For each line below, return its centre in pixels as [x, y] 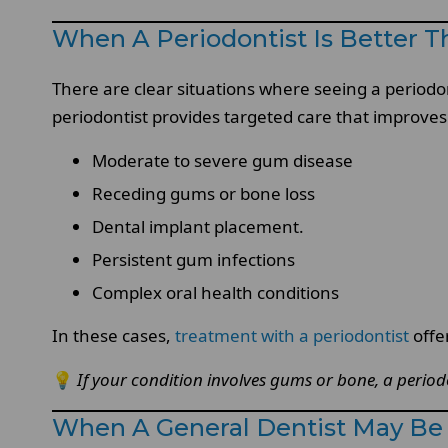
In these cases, [113, 335]
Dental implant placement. [198, 226]
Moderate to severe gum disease [222, 160]
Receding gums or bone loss [203, 193]
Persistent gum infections [193, 259]
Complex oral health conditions [215, 292]
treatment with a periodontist [292, 335]
